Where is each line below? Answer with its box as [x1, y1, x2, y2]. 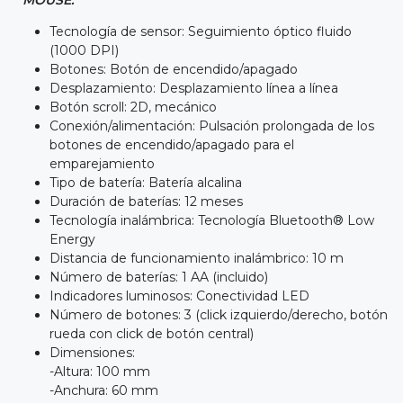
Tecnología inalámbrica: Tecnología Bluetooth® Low [49, 211, 374, 228]
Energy [49, 230, 95, 247]
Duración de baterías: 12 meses [49, 193, 243, 210]
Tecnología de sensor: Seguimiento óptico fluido [49, 22, 352, 40]
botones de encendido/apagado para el [49, 136, 294, 153]
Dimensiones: [49, 344, 135, 361]
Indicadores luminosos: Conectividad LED [49, 287, 309, 304]
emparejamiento [49, 155, 155, 172]
